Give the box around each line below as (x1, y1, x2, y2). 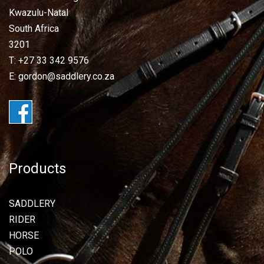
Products (9, 160, 66, 177)
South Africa (9, 22, 59, 34)
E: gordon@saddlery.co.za (9, 70, 114, 82)
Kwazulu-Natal (9, 6, 68, 18)
